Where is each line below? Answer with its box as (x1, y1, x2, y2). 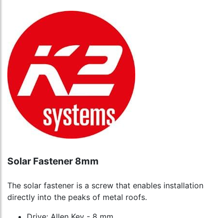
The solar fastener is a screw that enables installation (7, 181, 203, 191)
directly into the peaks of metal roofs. (7, 192, 147, 202)
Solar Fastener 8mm (7, 155, 99, 167)
